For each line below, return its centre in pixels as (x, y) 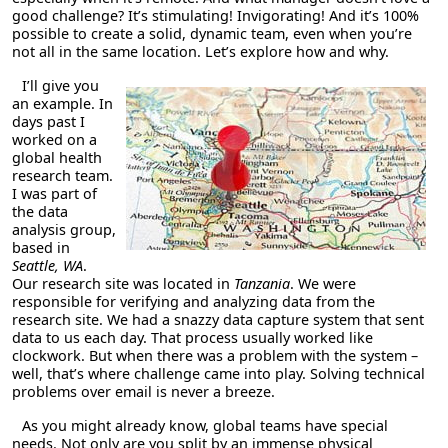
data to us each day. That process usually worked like (192, 337)
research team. (62, 175)
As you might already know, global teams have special (205, 425)
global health (57, 157)
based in (41, 247)
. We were (323, 283)
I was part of (54, 193)
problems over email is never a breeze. (143, 391)
